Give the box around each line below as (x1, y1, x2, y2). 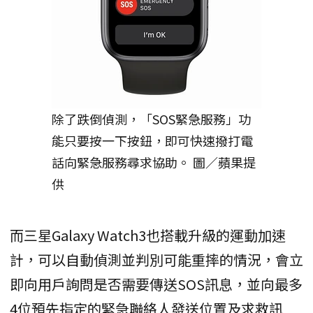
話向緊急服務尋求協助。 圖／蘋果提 (52, 153, 256, 172)
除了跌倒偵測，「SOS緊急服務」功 (52, 110, 251, 129)
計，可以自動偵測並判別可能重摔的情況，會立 (10, 249, 303, 270)
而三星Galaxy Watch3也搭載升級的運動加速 (10, 225, 286, 246)
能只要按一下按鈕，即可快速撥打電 (52, 131, 253, 150)
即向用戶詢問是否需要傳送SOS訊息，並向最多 (10, 274, 303, 295)
